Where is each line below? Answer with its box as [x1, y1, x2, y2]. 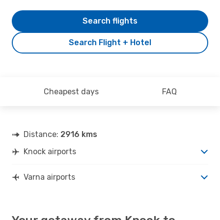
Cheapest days [43, 86, 99, 96]
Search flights [82, 16, 137, 26]
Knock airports [24, 146, 76, 156]
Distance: [24, 129, 60, 139]
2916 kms [60, 129, 97, 139]
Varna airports [24, 172, 75, 182]
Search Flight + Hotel [69, 37, 151, 47]
